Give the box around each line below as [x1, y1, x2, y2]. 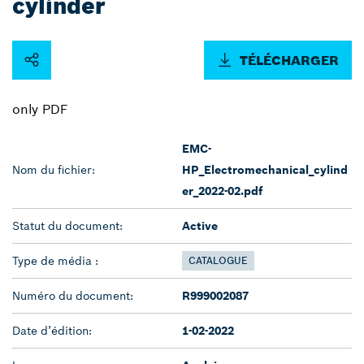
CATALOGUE [188, 253, 248, 266]
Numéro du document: [12, 288, 133, 303]
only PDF [12, 100, 67, 117]
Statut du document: [12, 218, 123, 233]
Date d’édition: [12, 323, 92, 338]
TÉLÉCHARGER [240, 51, 339, 68]
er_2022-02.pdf [182, 183, 262, 198]
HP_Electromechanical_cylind [182, 162, 348, 177]
